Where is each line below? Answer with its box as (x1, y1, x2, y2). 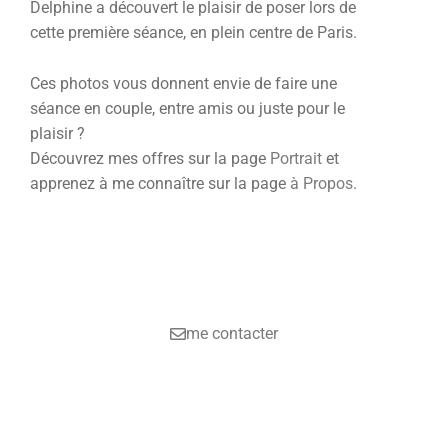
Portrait (270, 148, 322, 168)
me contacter (186, 324, 278, 344)
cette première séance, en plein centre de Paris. (30, 22, 357, 42)
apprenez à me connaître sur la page (30, 173, 290, 193)
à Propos (290, 173, 353, 193)
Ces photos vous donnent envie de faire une (30, 73, 337, 93)
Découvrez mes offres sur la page (30, 148, 270, 168)
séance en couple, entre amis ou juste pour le (30, 98, 345, 118)
